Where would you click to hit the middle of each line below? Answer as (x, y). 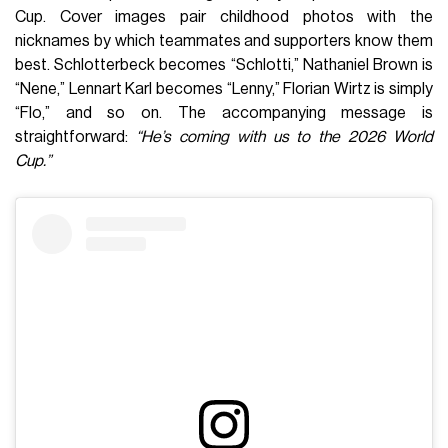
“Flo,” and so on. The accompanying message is (224, 113)
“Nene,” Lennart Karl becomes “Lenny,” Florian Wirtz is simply (224, 89)
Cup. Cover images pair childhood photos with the (224, 17)
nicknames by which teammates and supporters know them (224, 41)
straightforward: (75, 137)
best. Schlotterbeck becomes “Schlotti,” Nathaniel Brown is (224, 65)
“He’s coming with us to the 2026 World (284, 137)
